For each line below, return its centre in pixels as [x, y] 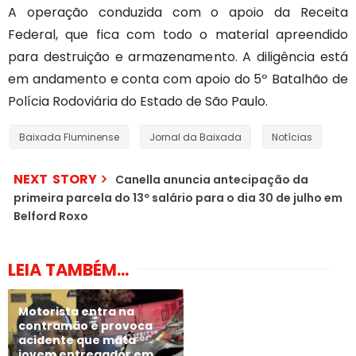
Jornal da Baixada [195, 137]
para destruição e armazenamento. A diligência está [178, 56]
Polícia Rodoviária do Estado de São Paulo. [138, 101]
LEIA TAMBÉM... [68, 269]
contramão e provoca [85, 326]
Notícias [292, 137]
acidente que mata [77, 341]
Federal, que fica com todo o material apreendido [178, 34]
